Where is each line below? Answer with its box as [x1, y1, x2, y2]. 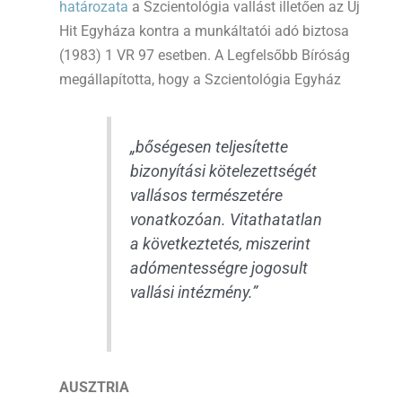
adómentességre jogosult [129, 259, 308, 278]
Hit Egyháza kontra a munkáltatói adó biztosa [59, 22, 349, 39]
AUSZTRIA [59, 379, 129, 397]
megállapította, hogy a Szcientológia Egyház [59, 71, 341, 88]
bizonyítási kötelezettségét [129, 162, 317, 181]
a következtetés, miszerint [129, 235, 310, 254]
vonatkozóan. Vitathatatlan [129, 211, 322, 230]
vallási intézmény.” [129, 284, 258, 302]
